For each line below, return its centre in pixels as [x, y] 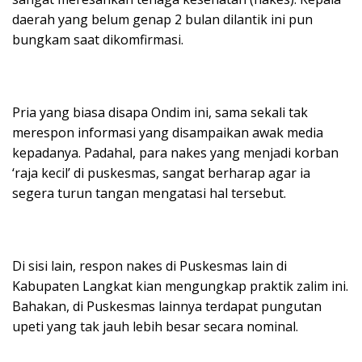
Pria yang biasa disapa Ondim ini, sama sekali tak [160, 113]
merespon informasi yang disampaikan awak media [168, 133]
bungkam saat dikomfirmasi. [98, 40]
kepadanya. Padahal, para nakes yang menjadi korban [175, 153]
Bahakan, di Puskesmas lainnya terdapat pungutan [167, 307]
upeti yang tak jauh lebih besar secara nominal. [155, 327]
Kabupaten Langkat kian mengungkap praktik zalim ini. [180, 286]
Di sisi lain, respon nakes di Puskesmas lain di [149, 266]
